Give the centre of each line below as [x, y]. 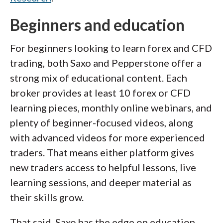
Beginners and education [97, 25]
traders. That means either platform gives [102, 152]
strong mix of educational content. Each [99, 78]
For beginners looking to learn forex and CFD [111, 48]
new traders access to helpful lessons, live [103, 167]
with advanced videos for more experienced [108, 137]
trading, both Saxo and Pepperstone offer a [106, 63]
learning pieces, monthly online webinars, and [111, 108]
